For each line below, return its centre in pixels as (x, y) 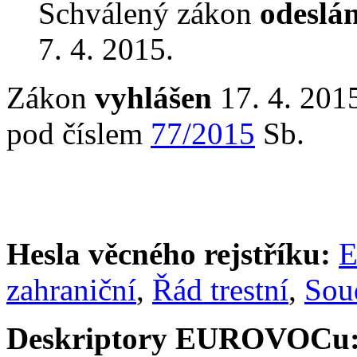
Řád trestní (220, 289)
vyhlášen (153, 97)
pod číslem (78, 133)
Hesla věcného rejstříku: (169, 253)
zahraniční (71, 289)
